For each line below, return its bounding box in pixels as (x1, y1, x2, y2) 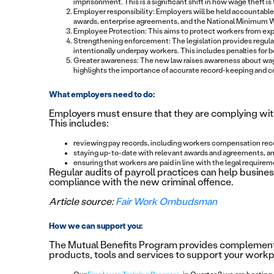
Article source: (49, 196, 116, 208)
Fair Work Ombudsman (116, 196, 217, 208)
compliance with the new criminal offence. (49, 176, 233, 188)
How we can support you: (49, 221, 143, 231)
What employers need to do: (49, 89, 155, 100)
